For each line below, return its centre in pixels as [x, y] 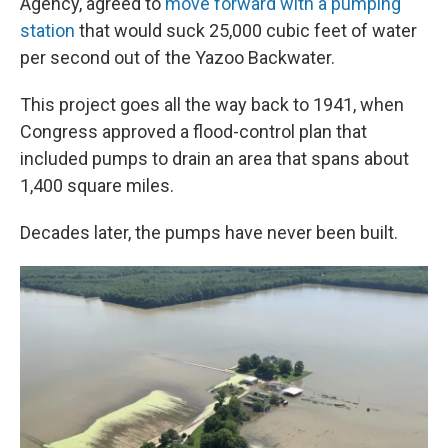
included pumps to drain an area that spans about [214, 158]
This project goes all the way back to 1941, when [212, 104]
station [47, 30]
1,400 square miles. [97, 185]
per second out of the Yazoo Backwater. [177, 57]
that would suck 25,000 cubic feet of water [246, 30]
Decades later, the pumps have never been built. [209, 232]
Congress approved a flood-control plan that [193, 131]
